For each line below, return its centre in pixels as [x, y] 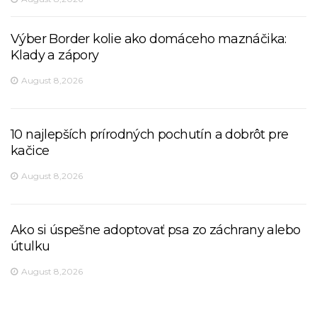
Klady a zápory [55, 56]
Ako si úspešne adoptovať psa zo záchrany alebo [156, 230]
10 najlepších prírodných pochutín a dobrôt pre [150, 135]
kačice [30, 151]
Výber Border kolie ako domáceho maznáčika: [149, 39]
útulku [30, 247]
